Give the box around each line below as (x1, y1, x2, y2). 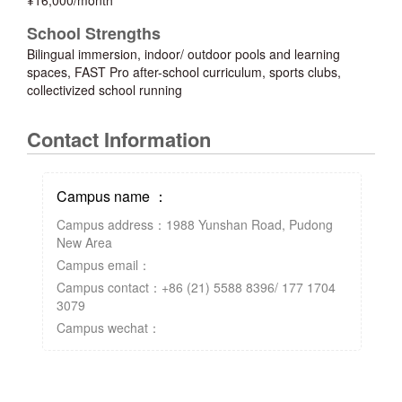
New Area (57, 233, 113, 252)
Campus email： (57, 256, 152, 275)
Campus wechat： (57, 319, 162, 337)
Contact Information (27, 125, 211, 154)
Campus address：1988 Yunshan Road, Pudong (57, 215, 334, 234)
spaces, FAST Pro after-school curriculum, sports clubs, (27, 63, 341, 82)
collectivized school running (27, 81, 182, 100)
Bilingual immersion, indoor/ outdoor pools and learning (27, 45, 340, 64)
